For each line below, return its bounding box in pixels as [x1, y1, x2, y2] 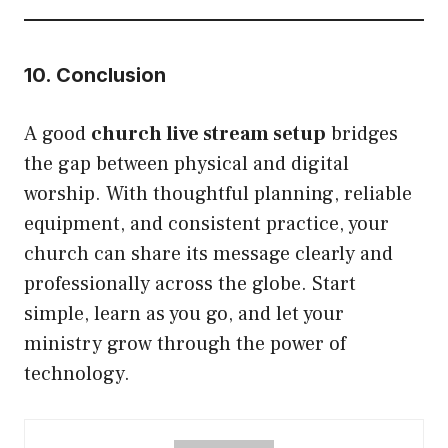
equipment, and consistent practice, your [24, 210, 389, 237]
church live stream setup [91, 120, 326, 147]
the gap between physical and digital [24, 150, 349, 177]
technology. [24, 360, 130, 387]
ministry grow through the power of [24, 330, 346, 357]
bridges [326, 120, 398, 147]
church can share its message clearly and [24, 240, 393, 267]
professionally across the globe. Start [24, 270, 356, 297]
